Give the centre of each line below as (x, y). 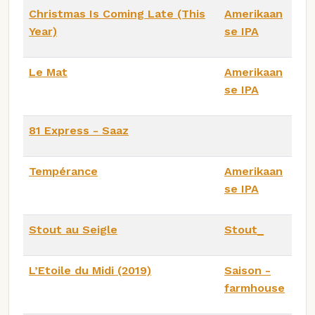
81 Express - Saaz (79, 131)
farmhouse (255, 288)
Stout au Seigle (73, 230)
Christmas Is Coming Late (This (117, 14)
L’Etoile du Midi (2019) (90, 271)
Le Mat (48, 72)
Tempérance (63, 172)
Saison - (247, 271)
